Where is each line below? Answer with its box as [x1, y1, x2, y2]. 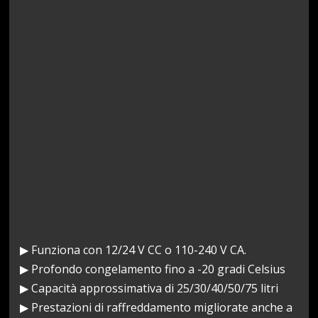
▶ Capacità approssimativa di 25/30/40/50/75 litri [20, 280, 279, 296]
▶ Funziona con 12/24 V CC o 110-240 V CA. [20, 241, 247, 258]
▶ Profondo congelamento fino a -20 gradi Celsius [20, 261, 286, 277]
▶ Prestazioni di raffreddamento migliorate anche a [20, 299, 293, 315]
